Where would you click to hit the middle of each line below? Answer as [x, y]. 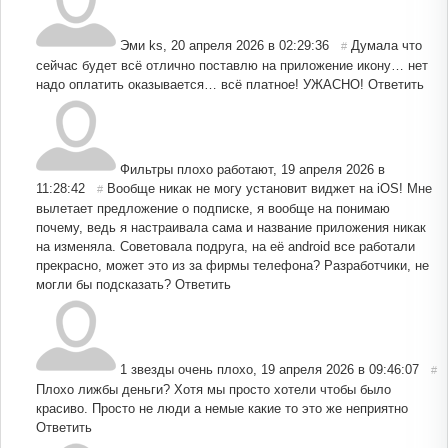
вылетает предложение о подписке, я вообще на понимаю [213, 208]
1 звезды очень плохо [186, 369]
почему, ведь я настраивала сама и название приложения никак [231, 227]
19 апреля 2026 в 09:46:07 [340, 369]
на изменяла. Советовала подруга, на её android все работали [225, 246]
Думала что [386, 45]
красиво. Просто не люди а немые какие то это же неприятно [222, 408]
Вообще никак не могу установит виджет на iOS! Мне [269, 188]
